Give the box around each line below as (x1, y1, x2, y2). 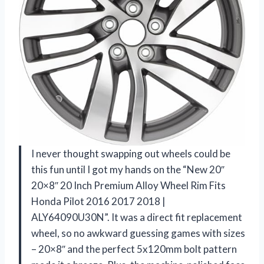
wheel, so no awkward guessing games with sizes (31, 226, 245, 239)
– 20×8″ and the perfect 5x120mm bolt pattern (31, 242, 237, 255)
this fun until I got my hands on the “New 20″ (31, 163, 225, 176)
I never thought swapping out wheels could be (31, 147, 230, 160)
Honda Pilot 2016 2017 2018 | (31, 194, 166, 207)
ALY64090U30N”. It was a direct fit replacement (31, 210, 242, 223)
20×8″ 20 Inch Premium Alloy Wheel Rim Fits (31, 179, 226, 192)
